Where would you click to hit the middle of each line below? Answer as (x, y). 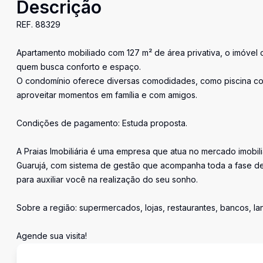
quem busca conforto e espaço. (79, 67)
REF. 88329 (38, 24)
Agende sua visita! (52, 236)
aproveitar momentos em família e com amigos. (107, 95)
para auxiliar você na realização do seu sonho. (107, 179)
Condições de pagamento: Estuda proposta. (102, 123)
